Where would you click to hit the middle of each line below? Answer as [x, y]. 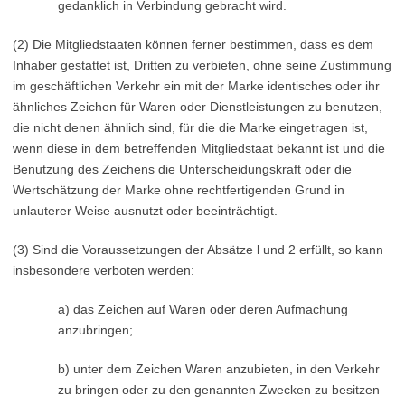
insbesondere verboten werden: [104, 270]
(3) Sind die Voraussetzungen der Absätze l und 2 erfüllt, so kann [198, 250]
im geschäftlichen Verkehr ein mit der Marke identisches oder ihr [196, 86]
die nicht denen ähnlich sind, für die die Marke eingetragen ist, [190, 127]
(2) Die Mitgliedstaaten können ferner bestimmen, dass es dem [193, 44]
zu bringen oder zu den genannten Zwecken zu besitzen [219, 390]
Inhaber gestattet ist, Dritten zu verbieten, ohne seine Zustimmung [202, 65]
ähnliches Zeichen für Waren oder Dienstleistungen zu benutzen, [198, 107]
